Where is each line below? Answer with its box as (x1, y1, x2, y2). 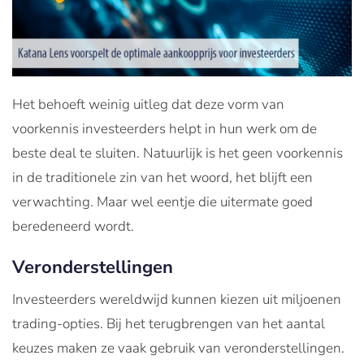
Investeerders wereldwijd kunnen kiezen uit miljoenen (12, 289, 341, 309)
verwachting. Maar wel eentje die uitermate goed (12, 192, 313, 211)
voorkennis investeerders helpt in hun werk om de (12, 119, 317, 138)
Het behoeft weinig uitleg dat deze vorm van (12, 94, 284, 114)
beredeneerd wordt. (12, 216, 134, 236)
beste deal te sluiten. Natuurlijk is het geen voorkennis (12, 143, 343, 162)
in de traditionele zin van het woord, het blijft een (12, 167, 313, 187)
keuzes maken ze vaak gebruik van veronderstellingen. (12, 338, 344, 357)
